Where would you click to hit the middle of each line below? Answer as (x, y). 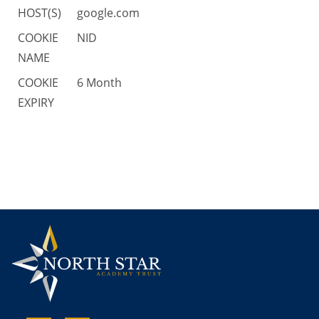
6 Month (100, 82)
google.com (109, 12)
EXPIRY (36, 102)
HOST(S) (40, 12)
